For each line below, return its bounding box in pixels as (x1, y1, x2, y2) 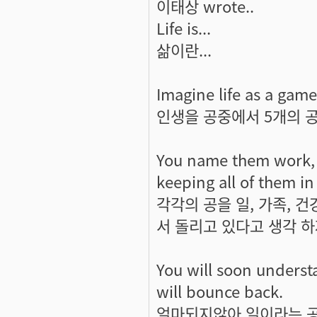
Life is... (156, 16, 211, 39)
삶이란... (156, 38, 212, 61)
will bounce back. (156, 279, 283, 302)
